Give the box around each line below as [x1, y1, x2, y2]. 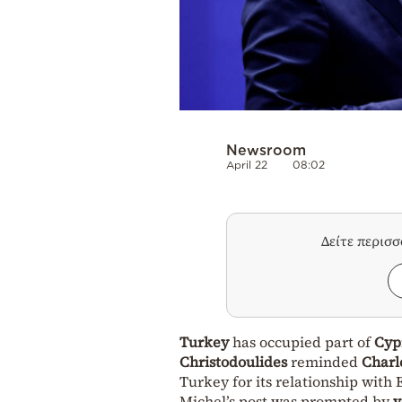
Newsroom [226, 141, 306, 158]
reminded [287, 351, 362, 371]
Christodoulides [179, 351, 287, 371]
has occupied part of [232, 331, 374, 352]
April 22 [226, 158, 267, 170]
